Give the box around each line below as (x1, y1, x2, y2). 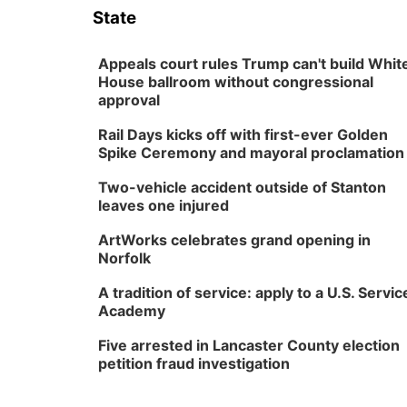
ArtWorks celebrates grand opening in (98, 231, 371, 249)
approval (98, 91, 160, 109)
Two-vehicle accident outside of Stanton (98, 178, 386, 196)
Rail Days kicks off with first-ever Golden (98, 125, 388, 144)
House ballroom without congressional (98, 73, 373, 91)
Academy (98, 302, 165, 320)
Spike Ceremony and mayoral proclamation (98, 144, 404, 162)
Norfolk (98, 249, 151, 267)
